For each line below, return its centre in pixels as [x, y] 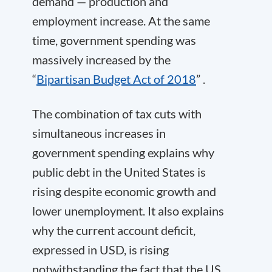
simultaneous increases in [99, 133]
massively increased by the [101, 59]
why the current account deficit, [114, 230]
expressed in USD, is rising [100, 250]
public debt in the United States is [119, 172]
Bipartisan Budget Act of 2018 [116, 79]
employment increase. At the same [121, 21]
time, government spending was [114, 40]
